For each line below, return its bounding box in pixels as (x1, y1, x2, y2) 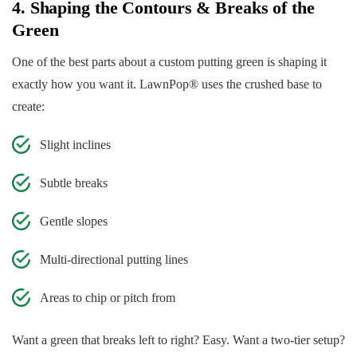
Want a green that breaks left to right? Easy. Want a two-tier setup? (12, 333, 345, 347)
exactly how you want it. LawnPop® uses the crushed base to (12, 77, 322, 92)
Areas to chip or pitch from (40, 291, 175, 305)
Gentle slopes (40, 214, 108, 229)
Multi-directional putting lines (40, 253, 188, 267)
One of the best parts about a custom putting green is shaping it (12, 55, 327, 69)
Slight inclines (40, 138, 111, 152)
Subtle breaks (40, 176, 108, 190)
